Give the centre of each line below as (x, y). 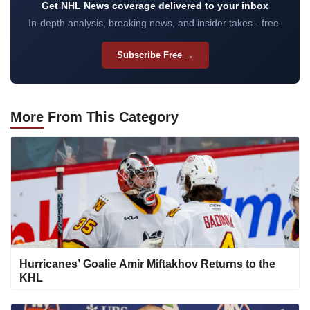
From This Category (111, 117)
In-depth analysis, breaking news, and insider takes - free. (155, 23)
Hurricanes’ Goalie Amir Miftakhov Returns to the (147, 264)
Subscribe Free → (155, 55)
